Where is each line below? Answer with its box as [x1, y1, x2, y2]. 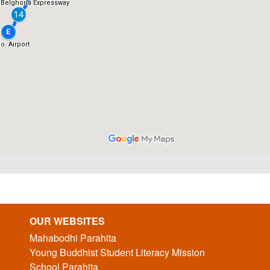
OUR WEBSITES [30, 214, 105, 228]
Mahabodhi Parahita [30, 231, 116, 245]
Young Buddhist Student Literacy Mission [30, 245, 205, 260]
